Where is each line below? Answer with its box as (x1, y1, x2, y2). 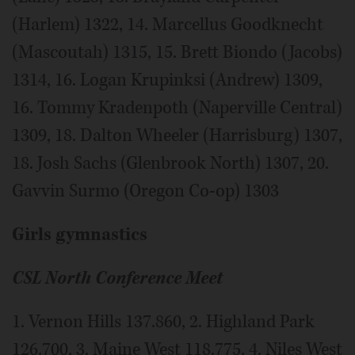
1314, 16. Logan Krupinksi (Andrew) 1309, (12, 67, 323, 92)
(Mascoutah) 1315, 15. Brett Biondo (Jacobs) (12, 40, 342, 64)
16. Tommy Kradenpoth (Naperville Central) (12, 95, 342, 120)
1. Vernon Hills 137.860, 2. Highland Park (12, 309, 315, 334)
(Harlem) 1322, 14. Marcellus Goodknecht (12, 12, 323, 36)
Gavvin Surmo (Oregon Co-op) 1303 (12, 178, 279, 203)
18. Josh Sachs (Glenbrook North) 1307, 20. (12, 151, 329, 175)
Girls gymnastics (12, 222, 147, 246)
